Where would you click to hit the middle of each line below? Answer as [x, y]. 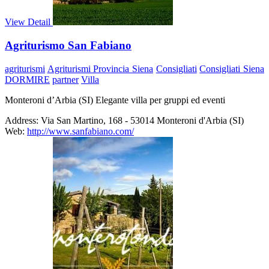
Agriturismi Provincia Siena [100, 68]
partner [65, 79]
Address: [22, 120]
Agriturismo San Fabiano [68, 45]
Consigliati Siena [232, 68]
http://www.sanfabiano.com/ [80, 131]
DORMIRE [27, 79]
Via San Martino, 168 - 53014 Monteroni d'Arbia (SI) [142, 120]
